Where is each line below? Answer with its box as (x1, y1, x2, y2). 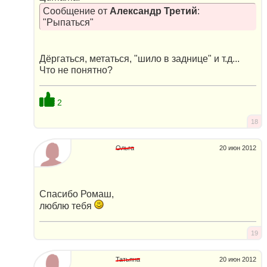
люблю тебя (39, 201, 94, 212)
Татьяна (116, 255, 140, 263)
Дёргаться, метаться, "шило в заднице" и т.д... (39, 53, 240, 64)
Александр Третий (109, 5, 197, 16)
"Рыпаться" (42, 17, 94, 27)
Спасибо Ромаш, (39, 189, 114, 200)
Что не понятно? (39, 64, 113, 75)
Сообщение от (42, 5, 110, 16)
